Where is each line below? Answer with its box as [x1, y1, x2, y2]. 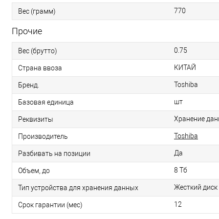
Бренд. [18, 81, 39, 89]
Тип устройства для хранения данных [18, 184, 138, 192]
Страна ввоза [18, 64, 62, 72]
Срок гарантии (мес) [18, 201, 83, 209]
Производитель [18, 132, 68, 141]
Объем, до [18, 167, 50, 175]
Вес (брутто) [18, 47, 57, 55]
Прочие [12, 26, 42, 37]
